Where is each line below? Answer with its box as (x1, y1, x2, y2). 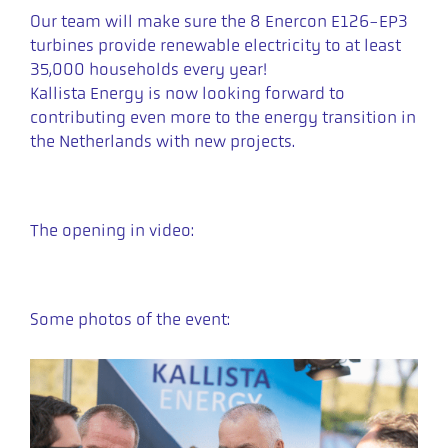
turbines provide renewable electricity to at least (30, 35, 401, 56)
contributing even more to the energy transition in (30, 107, 416, 128)
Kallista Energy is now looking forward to (30, 83, 345, 104)
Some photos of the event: (30, 309, 230, 330)
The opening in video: (30, 220, 194, 241)
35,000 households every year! (30, 59, 267, 80)
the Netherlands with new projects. (30, 131, 295, 152)
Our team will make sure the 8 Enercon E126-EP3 (30, 11, 408, 32)
